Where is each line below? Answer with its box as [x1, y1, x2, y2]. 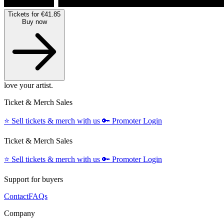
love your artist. [4, 80, 53, 89]
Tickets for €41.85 [8, 10, 60, 18]
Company [4, 208, 35, 217]
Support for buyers [4, 174, 63, 183]
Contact [4, 191, 28, 200]
